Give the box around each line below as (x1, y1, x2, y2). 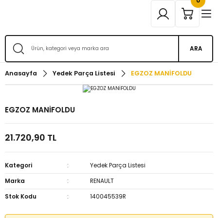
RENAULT (90, 177, 114, 185)
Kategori (5, 161, 32, 169)
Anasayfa (5, 69, 37, 77)
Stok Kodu (5, 192, 36, 200)
